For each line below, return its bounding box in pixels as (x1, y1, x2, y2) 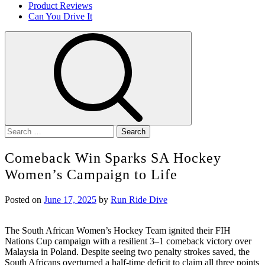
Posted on (5, 194, 44, 205)
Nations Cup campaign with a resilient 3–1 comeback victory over (5, 235, 251, 246)
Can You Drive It (28, 11, 92, 21)
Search (4, 125, 30, 135)
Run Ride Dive (111, 194, 167, 205)
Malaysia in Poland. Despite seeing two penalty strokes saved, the (5, 246, 250, 257)
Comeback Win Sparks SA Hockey (5, 150, 221, 166)
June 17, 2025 (44, 194, 96, 205)
